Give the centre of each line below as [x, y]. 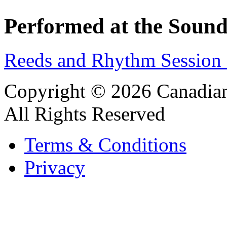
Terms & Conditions [105, 145]
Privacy [55, 168]
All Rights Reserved [85, 114]
